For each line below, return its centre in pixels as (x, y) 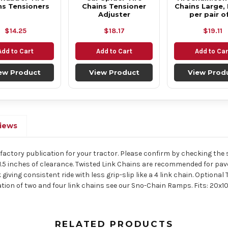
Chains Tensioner (114, 6)
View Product (114, 72)
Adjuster (114, 14)
